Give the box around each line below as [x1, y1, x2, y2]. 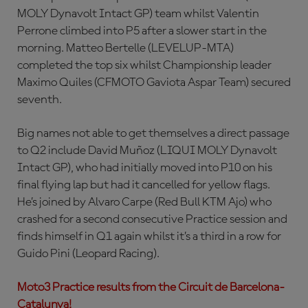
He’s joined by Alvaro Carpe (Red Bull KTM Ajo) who [17, 195, 272, 208]
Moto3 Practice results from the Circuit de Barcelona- [17, 280, 285, 294]
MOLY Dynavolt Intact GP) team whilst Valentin [17, 7, 259, 20]
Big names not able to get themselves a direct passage [17, 126, 289, 140]
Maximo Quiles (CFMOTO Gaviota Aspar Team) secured [17, 76, 291, 89]
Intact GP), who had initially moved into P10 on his [17, 161, 272, 174]
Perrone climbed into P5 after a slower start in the [17, 24, 267, 37]
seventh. [17, 93, 62, 106]
